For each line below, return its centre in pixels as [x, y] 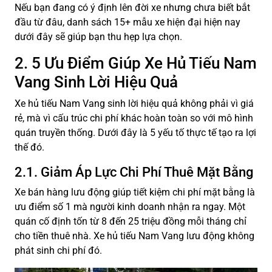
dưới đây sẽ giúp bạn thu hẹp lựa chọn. [98, 37]
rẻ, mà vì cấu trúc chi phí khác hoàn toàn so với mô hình [134, 118]
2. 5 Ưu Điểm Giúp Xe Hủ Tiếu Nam [136, 63]
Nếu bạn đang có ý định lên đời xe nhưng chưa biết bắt [132, 8]
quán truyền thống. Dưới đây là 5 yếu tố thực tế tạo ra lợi [135, 133]
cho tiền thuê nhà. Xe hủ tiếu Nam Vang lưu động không [134, 236]
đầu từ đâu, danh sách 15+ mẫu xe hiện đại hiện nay [127, 22]
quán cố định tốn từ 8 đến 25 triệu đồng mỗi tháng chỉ [131, 222]
